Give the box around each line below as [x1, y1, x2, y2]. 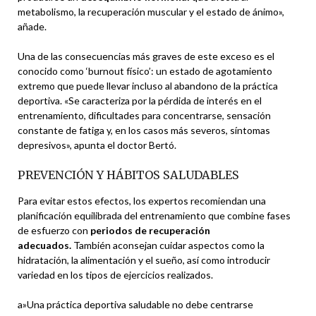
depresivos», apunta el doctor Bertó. [18, 138, 176, 151]
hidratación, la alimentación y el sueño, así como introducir [18, 253, 270, 266]
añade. [18, 20, 47, 32]
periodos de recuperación [90, 224, 210, 236]
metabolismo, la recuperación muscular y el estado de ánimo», [18, 5, 284, 18]
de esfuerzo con [18, 224, 90, 236]
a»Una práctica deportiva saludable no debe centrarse [18, 298, 253, 310]
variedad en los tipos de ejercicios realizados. [18, 268, 213, 281]
